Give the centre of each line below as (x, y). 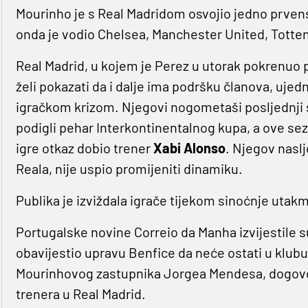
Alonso (204, 148)
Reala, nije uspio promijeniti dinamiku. (129, 169)
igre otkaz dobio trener (84, 148)
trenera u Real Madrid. (80, 294)
